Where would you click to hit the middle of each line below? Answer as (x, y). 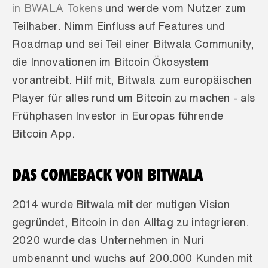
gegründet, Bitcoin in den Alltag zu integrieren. (131, 222)
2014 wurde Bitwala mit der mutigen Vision (121, 204)
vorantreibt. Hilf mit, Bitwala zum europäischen (132, 80)
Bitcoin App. (44, 133)
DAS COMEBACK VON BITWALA (108, 175)
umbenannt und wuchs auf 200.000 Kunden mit (133, 258)
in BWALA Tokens (57, 8)
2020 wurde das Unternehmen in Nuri (108, 240)
